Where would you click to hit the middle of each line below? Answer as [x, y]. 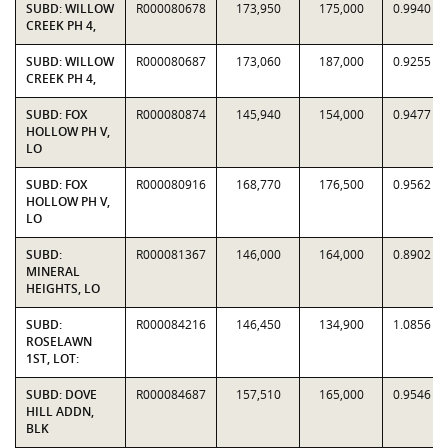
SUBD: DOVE [61, 394]
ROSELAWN [59, 341]
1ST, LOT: [52, 358]
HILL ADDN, [60, 411]
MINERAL [53, 271]
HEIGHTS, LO [63, 288]
